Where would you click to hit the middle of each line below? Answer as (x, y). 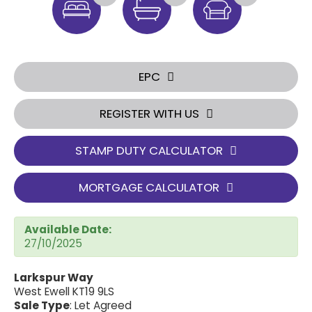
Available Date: (68, 229)
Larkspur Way (54, 278)
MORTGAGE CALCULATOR (149, 187)
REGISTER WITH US (149, 114)
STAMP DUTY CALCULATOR (149, 150)
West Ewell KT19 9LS (64, 291)
